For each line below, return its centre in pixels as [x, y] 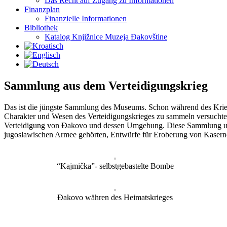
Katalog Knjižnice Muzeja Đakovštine [106, 37]
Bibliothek [41, 28]
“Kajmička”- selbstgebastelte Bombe [115, 166]
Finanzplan [42, 9]
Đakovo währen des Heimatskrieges [115, 197]
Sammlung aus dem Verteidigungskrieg [106, 85]
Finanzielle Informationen [86, 18]
